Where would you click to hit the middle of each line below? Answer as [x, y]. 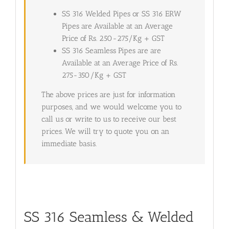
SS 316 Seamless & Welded [109, 217]
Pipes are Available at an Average [117, 26]
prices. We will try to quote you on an [105, 132]
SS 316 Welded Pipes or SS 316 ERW [121, 14]
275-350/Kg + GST [94, 75]
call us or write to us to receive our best [109, 119]
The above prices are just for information [108, 95]
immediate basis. [69, 144]
